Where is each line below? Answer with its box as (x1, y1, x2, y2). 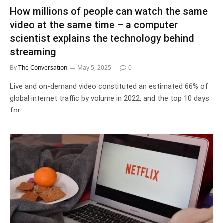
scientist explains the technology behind (10, 32, 194, 44)
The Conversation (18, 63, 67, 72)
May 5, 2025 (77, 63, 111, 72)
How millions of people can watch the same (10, 5, 208, 17)
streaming (10, 45, 56, 58)
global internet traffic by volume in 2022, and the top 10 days (10, 93, 209, 103)
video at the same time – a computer (10, 18, 178, 31)
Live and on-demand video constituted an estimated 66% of (10, 81, 208, 91)
